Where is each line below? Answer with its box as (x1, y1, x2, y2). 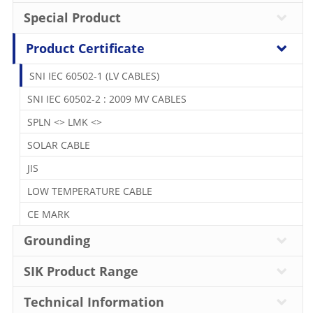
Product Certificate (26, 39, 145, 57)
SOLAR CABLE (27, 138, 90, 152)
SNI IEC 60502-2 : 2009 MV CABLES (27, 92, 187, 105)
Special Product (24, 8, 121, 26)
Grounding (24, 231, 90, 249)
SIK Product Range (24, 262, 138, 279)
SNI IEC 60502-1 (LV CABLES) (29, 68, 159, 82)
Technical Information (24, 293, 164, 310)
